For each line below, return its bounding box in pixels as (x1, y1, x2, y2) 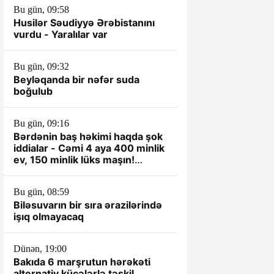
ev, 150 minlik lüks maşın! (13, 154, 135, 166)
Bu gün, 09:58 (13, 4, 69, 15)
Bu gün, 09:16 (13, 118, 69, 128)
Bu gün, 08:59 (13, 187, 69, 197)
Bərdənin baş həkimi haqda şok (13, 130, 163, 143)
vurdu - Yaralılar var (13, 28, 108, 40)
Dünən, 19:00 (13, 243, 67, 254)
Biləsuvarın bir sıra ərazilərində (13, 199, 162, 211)
